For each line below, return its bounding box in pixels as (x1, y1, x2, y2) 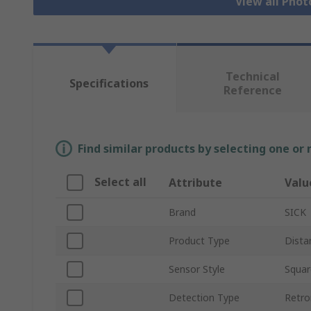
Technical (225, 69, 280, 85)
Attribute (169, 175, 222, 191)
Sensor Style (169, 262, 225, 276)
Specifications (69, 76, 149, 92)
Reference (223, 83, 282, 99)
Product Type (169, 234, 230, 248)
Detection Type (169, 291, 239, 305)
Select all (94, 174, 146, 190)
